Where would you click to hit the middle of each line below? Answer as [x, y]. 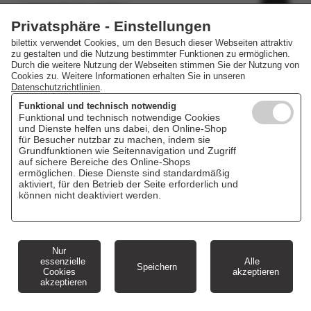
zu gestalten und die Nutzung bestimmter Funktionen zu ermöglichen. [151, 54]
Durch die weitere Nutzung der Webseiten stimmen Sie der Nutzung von [155, 65]
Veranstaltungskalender [155, 300]
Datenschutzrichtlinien [56, 87]
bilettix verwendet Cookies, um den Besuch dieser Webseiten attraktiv [152, 43]
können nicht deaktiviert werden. [90, 195]
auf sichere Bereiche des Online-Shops [104, 162]
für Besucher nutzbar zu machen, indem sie [115, 140]
